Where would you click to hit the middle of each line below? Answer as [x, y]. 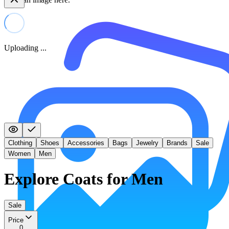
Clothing [20, 143]
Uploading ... [25, 48]
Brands [177, 143]
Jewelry [147, 143]
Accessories [86, 143]
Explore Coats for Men [84, 179]
